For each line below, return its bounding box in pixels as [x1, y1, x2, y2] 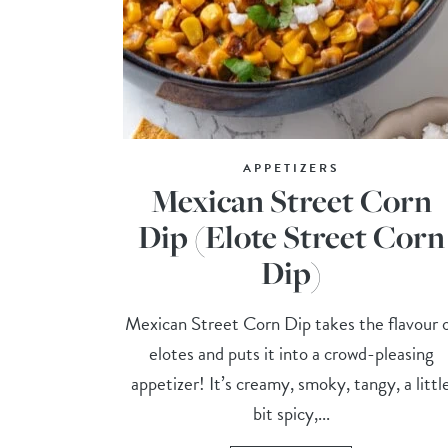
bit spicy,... [252, 399, 330, 429]
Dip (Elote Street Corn [137, 215, 445, 259]
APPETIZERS [242, 159, 340, 178]
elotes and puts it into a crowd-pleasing [148, 339, 434, 369]
